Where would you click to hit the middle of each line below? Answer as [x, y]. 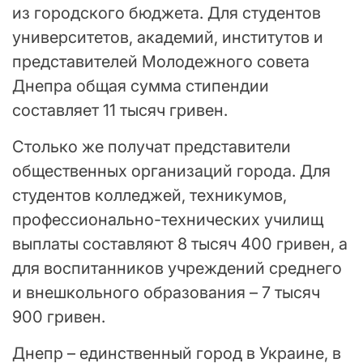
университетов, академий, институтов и [168, 38]
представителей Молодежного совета [161, 62]
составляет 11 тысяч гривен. [120, 111]
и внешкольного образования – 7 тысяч [166, 293]
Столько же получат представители [152, 147]
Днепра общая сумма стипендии [141, 86]
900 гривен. [59, 317]
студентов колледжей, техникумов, [149, 196]
